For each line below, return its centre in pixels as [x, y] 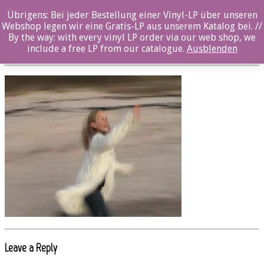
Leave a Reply [31, 248]
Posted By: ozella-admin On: [52, 47]
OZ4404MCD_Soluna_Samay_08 [77, 20]
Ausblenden [212, 49]
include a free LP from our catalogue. [107, 49]
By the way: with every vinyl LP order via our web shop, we [132, 37]
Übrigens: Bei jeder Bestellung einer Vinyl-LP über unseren [132, 15]
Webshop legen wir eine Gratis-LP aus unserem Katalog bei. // [132, 26]
